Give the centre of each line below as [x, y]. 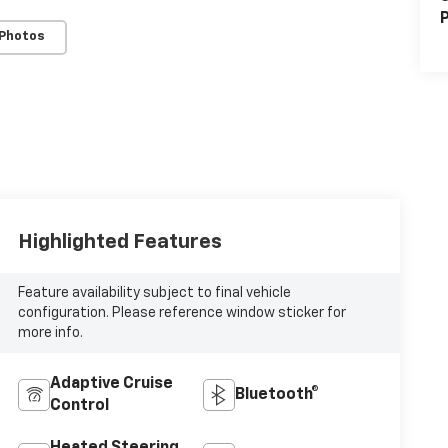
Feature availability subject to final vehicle [154, 293]
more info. [50, 333]
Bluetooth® [276, 395]
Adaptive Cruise [111, 384]
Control [79, 406]
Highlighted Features [119, 242]
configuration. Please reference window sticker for [181, 313]
